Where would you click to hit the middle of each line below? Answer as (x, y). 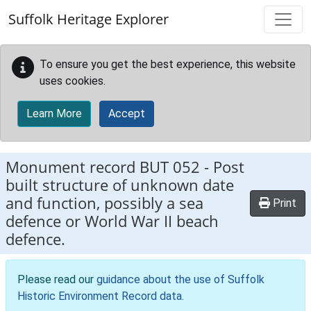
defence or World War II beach (112, 221)
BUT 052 (170, 167)
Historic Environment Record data (100, 296)
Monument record (73, 167)
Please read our (57, 279)
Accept (127, 114)
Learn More (54, 114)
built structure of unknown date (120, 185)
